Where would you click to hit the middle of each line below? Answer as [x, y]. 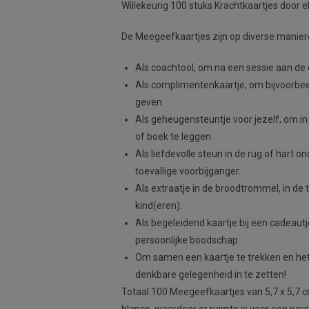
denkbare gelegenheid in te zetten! [211, 275]
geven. [150, 102]
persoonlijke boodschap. [188, 240]
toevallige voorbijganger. [188, 171]
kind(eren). [159, 206]
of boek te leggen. [174, 137]
